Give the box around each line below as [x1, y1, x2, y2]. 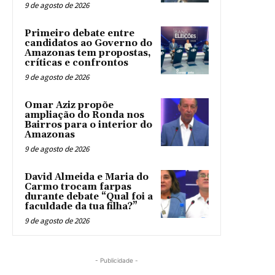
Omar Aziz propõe [25, 99, 114, 111]
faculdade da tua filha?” [25, 200, 137, 212]
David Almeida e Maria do [25, 171, 149, 183]
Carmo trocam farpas [25, 180, 131, 193]
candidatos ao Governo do [25, 37, 152, 49]
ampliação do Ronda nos [25, 109, 144, 121]
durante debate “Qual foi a [25, 190, 153, 203]
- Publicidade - [95, 256, 138, 264]
